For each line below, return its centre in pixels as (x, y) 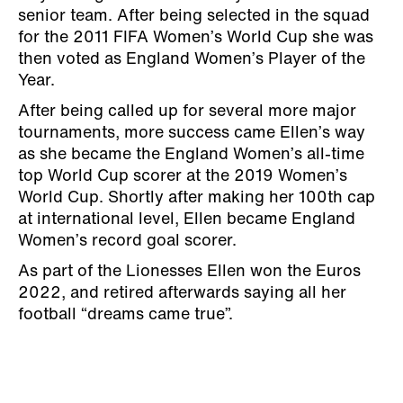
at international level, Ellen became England (187, 220)
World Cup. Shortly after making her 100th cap (197, 199)
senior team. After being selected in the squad (194, 17)
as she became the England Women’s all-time (191, 156)
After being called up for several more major (187, 112)
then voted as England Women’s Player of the (192, 60)
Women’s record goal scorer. (127, 242)
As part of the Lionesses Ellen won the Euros (189, 273)
